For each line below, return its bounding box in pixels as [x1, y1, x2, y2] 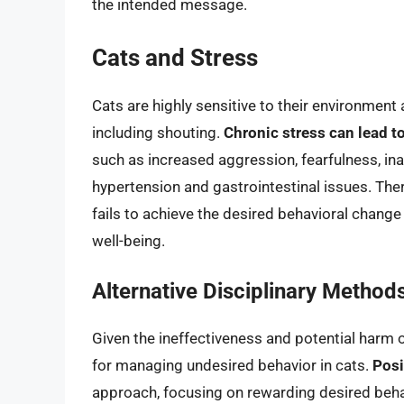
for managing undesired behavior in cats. [92, 356, 372, 375]
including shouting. [92, 123, 224, 142]
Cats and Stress [92, 43, 258, 71]
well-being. [92, 231, 165, 250]
